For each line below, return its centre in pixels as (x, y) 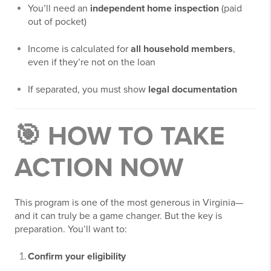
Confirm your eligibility (77, 257)
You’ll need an (59, 9)
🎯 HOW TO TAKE (120, 137)
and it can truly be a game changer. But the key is (118, 216)
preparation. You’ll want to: (71, 230)
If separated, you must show (88, 90)
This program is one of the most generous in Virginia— (129, 203)
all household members (182, 49)
